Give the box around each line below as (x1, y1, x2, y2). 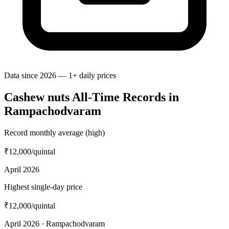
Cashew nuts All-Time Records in (4, 90, 179, 104)
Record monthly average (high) (4, 128, 105, 137)
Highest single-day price (4, 182, 82, 191)
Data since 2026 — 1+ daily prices (4, 71, 116, 80)
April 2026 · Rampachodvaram (4, 219, 105, 228)
